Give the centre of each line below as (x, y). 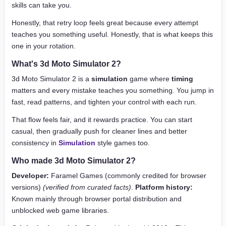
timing (182, 79)
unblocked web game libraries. (60, 210)
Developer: (30, 176)
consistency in (35, 143)
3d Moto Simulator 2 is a (51, 79)
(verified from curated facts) (87, 187)
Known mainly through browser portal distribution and (97, 199)
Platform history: (164, 187)
